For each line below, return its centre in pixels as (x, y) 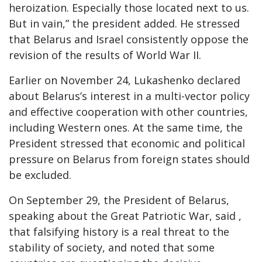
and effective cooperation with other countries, (128, 112)
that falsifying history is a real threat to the (119, 232)
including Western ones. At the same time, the (126, 127)
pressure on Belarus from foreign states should (129, 159)
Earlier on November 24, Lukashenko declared (125, 80)
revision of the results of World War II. (105, 55)
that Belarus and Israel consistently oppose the (129, 39)
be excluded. (40, 175)
